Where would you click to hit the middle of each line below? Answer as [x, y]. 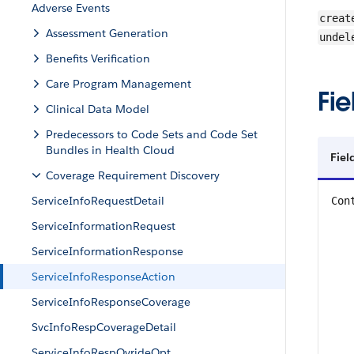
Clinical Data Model [98, 109]
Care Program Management [119, 84]
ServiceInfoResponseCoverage [111, 302]
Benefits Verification [98, 58]
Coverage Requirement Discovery [133, 175]
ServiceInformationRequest [104, 226]
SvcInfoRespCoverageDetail [104, 327]
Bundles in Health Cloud [110, 150]
